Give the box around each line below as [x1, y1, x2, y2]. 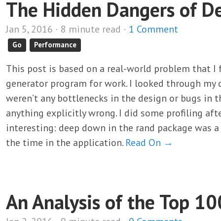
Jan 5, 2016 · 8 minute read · [6, 23, 129, 36]
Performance [34, 40, 77, 49]
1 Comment [129, 23, 178, 36]
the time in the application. [6, 136, 125, 149]
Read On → [125, 136, 173, 149]
